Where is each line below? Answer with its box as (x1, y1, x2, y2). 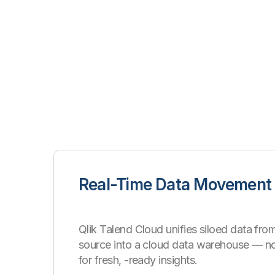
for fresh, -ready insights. (79, 254, 198, 266)
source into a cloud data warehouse (79, 238, 252, 251)
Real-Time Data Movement (79, 175, 272, 194)
